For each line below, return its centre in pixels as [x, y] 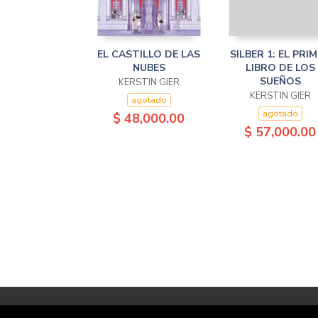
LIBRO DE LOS [280, 68]
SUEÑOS [280, 81]
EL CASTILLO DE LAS [149, 54]
